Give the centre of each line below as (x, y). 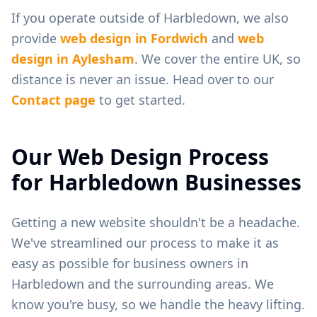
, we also (263, 17)
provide (36, 38)
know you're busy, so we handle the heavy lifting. (158, 304)
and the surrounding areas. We (179, 283)
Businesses (240, 182)
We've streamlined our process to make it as (145, 242)
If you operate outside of (87, 17)
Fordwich (179, 38)
